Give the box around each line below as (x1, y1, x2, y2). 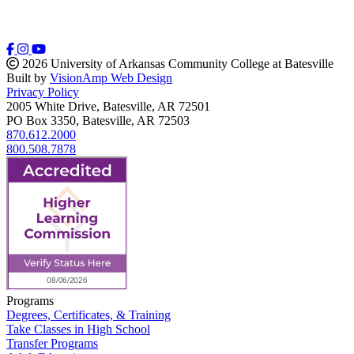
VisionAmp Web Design (50, 71, 172, 85)
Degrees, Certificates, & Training (6, 308, 171, 322)
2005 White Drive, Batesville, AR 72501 (6, 100, 210, 114)
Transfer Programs (6, 337, 98, 351)
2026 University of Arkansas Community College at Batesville (19, 57, 333, 71)
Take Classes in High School (6, 322, 150, 337)
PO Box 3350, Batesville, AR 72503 (6, 114, 190, 128)
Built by (6, 71, 50, 85)
